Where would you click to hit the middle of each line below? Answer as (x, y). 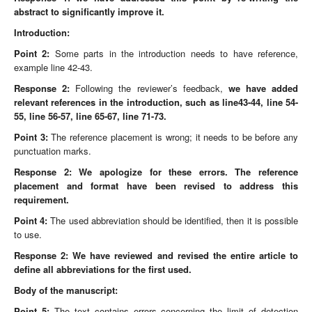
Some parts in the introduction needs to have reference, (174, 53)
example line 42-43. (53, 67)
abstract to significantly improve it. (89, 11)
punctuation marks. (53, 151)
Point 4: (31, 220)
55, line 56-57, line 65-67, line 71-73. (90, 116)
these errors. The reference (229, 172)
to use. (28, 234)
